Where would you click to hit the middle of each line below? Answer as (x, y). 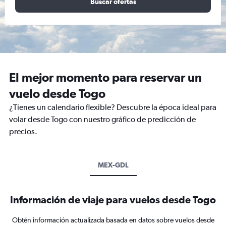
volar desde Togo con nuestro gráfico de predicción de (102, 119)
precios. (23, 131)
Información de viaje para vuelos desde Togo (113, 200)
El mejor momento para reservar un (105, 77)
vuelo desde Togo (57, 93)
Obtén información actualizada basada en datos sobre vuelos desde (113, 220)
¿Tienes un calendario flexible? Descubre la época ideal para (113, 107)
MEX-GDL (113, 165)
